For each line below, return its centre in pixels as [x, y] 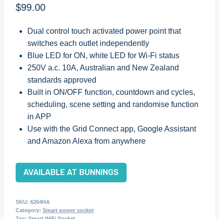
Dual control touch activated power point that [104, 31]
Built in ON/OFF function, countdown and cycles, [111, 92]
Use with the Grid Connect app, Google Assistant [112, 129]
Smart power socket [68, 210]
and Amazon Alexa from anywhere [87, 141]
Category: [29, 210]
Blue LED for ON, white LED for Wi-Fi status [103, 55]
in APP [39, 117]
